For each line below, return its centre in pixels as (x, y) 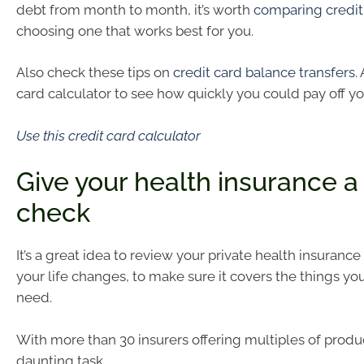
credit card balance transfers (264, 73)
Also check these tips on (95, 73)
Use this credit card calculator (108, 135)
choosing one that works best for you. (135, 30)
